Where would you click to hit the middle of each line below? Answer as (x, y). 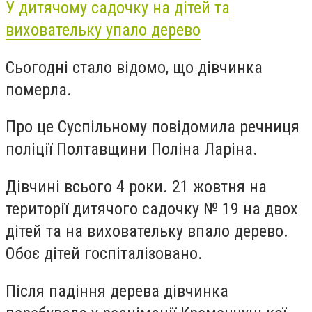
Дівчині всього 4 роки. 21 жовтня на (136, 186)
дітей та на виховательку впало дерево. (147, 231)
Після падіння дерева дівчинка (117, 291)
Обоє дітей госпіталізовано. (104, 253)
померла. (39, 89)
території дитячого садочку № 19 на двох (152, 209)
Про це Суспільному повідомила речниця (153, 127)
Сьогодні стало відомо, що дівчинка (134, 67)
